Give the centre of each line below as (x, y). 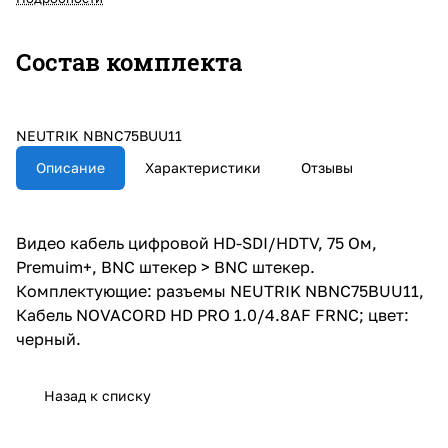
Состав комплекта (129, 61)
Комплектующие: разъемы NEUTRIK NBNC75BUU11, (220, 290)
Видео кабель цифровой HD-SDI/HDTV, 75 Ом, (196, 242)
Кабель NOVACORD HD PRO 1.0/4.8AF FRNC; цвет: (212, 314)
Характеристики (203, 167)
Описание (70, 167)
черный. (48, 338)
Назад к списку (97, 395)
